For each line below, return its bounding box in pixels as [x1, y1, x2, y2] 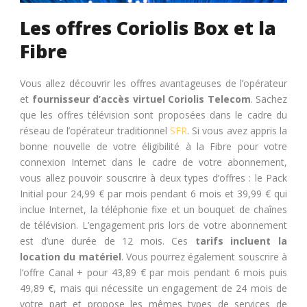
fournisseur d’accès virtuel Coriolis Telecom [32, 93, 251, 106]
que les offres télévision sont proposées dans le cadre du [20, 108, 287, 121]
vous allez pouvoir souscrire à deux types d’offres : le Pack [20, 171, 287, 184]
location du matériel [20, 250, 121, 263]
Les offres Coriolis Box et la [20, 16, 276, 40]
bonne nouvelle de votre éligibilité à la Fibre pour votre [20, 140, 287, 153]
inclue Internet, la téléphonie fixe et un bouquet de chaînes [20, 203, 287, 216]
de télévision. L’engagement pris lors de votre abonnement [20, 219, 287, 232]
